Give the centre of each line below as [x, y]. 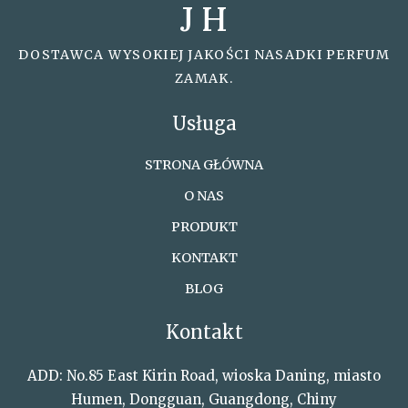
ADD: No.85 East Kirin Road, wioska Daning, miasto [204, 376]
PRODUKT [204, 227]
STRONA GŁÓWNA [204, 165]
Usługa [204, 123]
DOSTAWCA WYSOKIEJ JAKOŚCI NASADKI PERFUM [204, 55]
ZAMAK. [204, 78]
